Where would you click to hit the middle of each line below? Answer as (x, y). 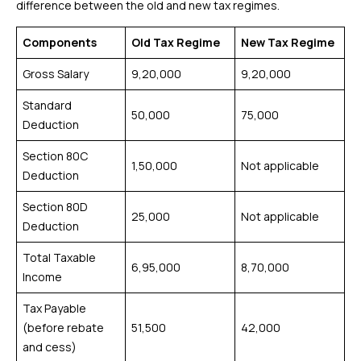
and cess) (50, 347)
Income (42, 277)
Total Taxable (59, 257)
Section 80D (55, 207)
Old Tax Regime (176, 42)
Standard (47, 105)
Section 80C (55, 156)
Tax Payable (54, 308)
